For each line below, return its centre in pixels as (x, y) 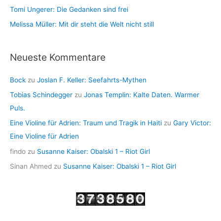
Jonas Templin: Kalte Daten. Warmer (142, 95)
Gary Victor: (192, 123)
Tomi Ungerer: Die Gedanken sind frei (69, 9)
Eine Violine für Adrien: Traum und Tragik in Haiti (86, 123)
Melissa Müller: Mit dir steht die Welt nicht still (82, 24)
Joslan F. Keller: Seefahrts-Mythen (92, 80)
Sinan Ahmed (31, 166)
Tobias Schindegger (41, 95)
